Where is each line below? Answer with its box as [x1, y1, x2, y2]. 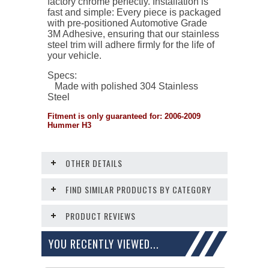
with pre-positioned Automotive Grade [47, 17, 207, 28]
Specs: [47, 70, 77, 80]
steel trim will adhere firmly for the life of [47, 39, 214, 50]
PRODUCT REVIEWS [65, 209, 136, 222]
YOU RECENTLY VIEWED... [49, 235, 159, 252]
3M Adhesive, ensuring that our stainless [47, 28, 219, 39]
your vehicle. [47, 50, 101, 61]
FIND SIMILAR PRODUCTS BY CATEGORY [65, 183, 211, 196]
